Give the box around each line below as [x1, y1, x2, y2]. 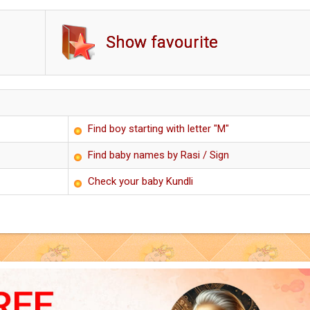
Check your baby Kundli [88, 175, 193, 188]
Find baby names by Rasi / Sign [88, 149, 229, 161]
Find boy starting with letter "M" [88, 122, 229, 135]
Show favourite [106, 33, 218, 52]
